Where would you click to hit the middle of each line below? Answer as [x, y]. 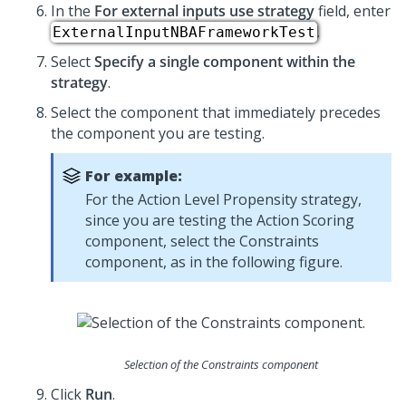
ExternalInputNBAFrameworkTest [184, 32]
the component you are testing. [158, 133]
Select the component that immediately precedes [216, 112]
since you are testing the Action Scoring [220, 220]
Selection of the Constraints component [221, 365]
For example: [134, 176]
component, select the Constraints [202, 241]
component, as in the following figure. [214, 262]
